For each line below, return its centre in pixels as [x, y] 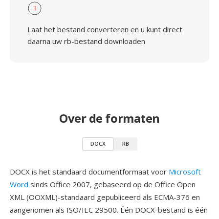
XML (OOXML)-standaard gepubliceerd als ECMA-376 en [105, 197]
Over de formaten [109, 118]
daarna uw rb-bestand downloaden [86, 41]
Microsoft [185, 172]
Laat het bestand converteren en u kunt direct [105, 29]
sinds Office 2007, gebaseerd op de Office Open [112, 184]
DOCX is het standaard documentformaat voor [89, 172]
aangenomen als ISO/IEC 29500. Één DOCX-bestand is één [109, 210]
